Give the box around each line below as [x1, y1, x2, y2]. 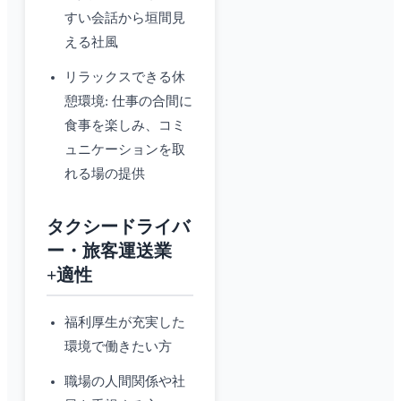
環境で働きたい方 [64, 339, 172, 354]
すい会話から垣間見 [64, 11, 185, 26]
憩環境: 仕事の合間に [64, 94, 192, 109]
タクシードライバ [47, 217, 190, 237]
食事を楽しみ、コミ [64, 118, 185, 133]
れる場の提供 [64, 166, 145, 182]
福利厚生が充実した [64, 315, 185, 330]
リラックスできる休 [64, 70, 185, 85]
